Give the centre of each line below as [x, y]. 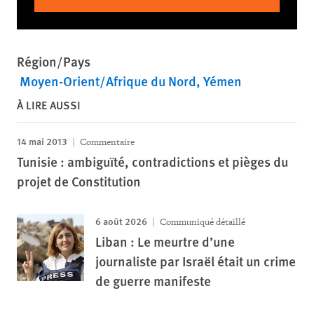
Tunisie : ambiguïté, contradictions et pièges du [152, 162]
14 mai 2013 [42, 141]
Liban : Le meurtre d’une [165, 241]
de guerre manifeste [153, 281]
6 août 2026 [121, 221]
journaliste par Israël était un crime [196, 261]
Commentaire [106, 142]
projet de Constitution [79, 181]
